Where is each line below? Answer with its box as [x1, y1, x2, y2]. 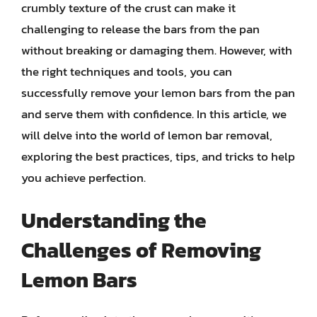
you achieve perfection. [21, 168, 146, 187]
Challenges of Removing [21, 234, 261, 266]
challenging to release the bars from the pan [21, 19, 260, 38]
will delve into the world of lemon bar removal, [21, 125, 272, 144]
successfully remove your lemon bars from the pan [21, 83, 295, 102]
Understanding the [21, 204, 207, 236]
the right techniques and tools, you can [21, 62, 232, 81]
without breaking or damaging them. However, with [21, 40, 292, 59]
